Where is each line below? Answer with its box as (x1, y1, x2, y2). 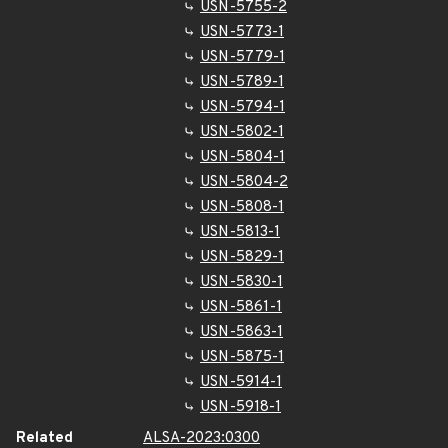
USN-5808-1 (200, 198, 284, 217)
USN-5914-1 (200, 373, 282, 392)
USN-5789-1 (200, 73, 284, 92)
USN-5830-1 (200, 273, 283, 292)
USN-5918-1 (200, 398, 281, 417)
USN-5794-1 (200, 98, 285, 117)
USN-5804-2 (200, 173, 288, 192)
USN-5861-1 (200, 298, 282, 317)
